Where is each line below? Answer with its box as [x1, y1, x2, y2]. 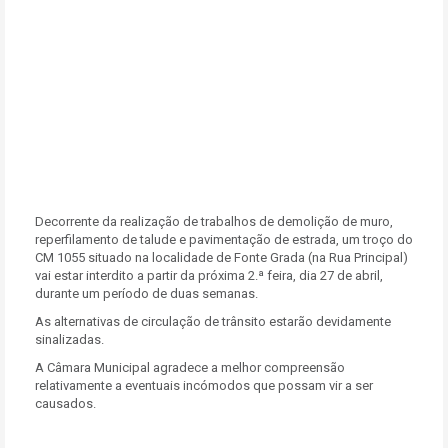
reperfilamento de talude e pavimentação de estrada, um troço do [35, 232, 413, 247]
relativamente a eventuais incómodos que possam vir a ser [35, 378, 373, 393]
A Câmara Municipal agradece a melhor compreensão [35, 360, 345, 375]
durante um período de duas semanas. [35, 286, 258, 301]
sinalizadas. [35, 332, 104, 347]
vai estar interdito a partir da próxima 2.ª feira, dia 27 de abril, [35, 268, 383, 283]
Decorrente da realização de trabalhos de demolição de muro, [35, 214, 393, 229]
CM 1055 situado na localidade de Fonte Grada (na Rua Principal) [35, 250, 408, 265]
